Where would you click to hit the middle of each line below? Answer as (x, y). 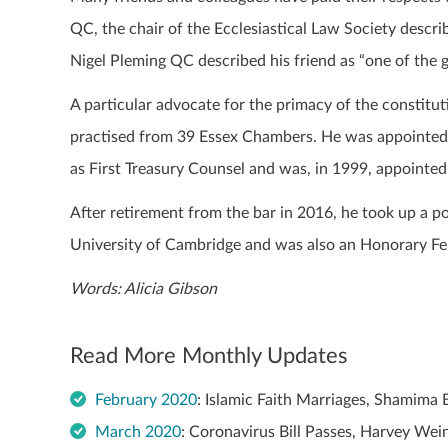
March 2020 (138, 431)
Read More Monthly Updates (209, 356)
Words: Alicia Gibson (143, 289)
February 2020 (146, 399)
